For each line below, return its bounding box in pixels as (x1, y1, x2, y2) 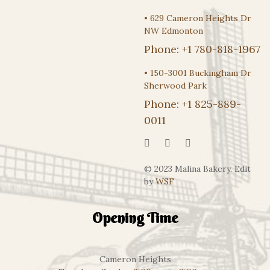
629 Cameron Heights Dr (150, 13, 251, 24)
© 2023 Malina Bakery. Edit (144, 163, 251, 174)
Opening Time (92, 209, 178, 227)
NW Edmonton (144, 25, 203, 36)
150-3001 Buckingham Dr (150, 67, 251, 78)
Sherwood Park (144, 80, 207, 91)
